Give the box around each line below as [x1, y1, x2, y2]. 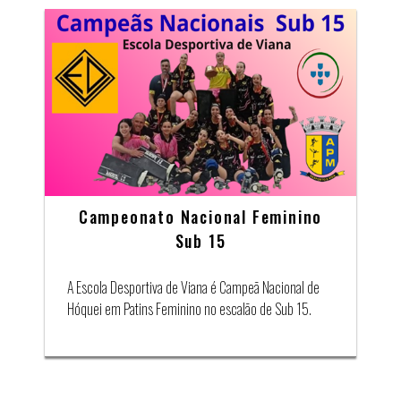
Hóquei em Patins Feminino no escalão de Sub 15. [67, 298, 311, 320]
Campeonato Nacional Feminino [78, 205, 323, 229]
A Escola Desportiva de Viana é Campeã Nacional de [67, 277, 320, 299]
